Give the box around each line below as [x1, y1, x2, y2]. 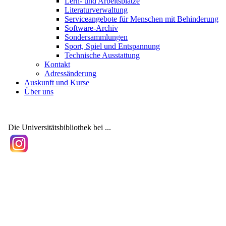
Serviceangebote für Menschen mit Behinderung [65, 15, 218, 23]
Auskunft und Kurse [24, 78, 89, 87]
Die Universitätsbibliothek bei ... [8, 123, 111, 132]
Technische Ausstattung [65, 51, 140, 60]
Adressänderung [44, 69, 96, 78]
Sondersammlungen [65, 33, 128, 41]
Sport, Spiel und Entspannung [65, 42, 160, 50]
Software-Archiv [65, 24, 118, 32]
